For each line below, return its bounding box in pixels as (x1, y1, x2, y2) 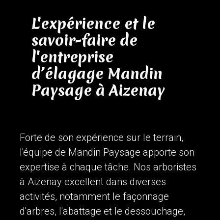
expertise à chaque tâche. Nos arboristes (20, 161, 196, 173)
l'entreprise (31, 46, 113, 67)
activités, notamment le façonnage (20, 190, 169, 202)
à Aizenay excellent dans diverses (20, 175, 166, 188)
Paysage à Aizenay (31, 80, 165, 101)
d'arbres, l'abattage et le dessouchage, (20, 205, 185, 217)
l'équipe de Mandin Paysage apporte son (20, 146, 194, 158)
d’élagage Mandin (31, 63, 163, 84)
